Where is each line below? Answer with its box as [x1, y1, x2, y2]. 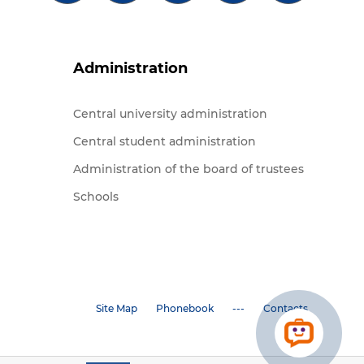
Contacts [263, 302, 308, 314]
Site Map [96, 302, 137, 314]
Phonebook [156, 302, 214, 314]
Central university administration [73, 106, 267, 121]
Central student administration [73, 134, 256, 149]
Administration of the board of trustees [73, 162, 304, 176]
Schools [73, 189, 119, 204]
